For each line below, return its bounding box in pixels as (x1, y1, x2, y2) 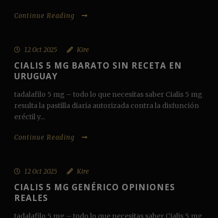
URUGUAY (14, 71, 58, 82)
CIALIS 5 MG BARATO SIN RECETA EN (14, 60, 182, 72)
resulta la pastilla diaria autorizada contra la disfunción (14, 101, 199, 110)
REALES (14, 192, 48, 204)
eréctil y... (14, 112, 45, 122)
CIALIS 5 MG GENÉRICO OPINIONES (14, 182, 175, 193)
